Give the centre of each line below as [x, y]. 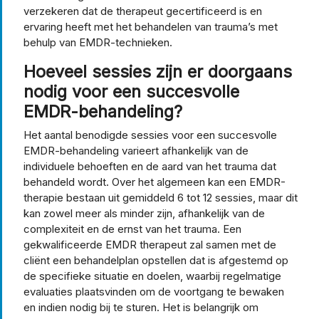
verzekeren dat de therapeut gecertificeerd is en [143, 11]
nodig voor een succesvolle [131, 91]
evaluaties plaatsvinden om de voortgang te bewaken [154, 291]
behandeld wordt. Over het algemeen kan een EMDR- [155, 182]
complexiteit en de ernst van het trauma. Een [132, 229]
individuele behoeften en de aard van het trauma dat [150, 166]
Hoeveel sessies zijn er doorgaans [158, 71]
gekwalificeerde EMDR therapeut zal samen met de [150, 244]
